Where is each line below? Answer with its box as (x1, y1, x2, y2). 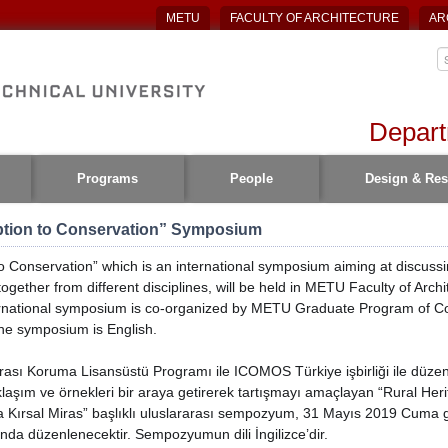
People (230, 171, 273, 186)
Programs (77, 171, 138, 186)
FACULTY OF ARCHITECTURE (229, 11, 399, 25)
